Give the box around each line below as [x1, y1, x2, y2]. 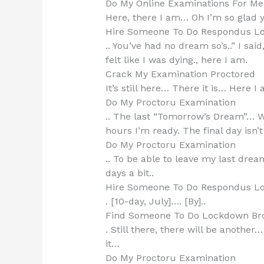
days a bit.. [105, 167, 154, 179]
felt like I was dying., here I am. [105, 54, 247, 66]
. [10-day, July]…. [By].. [105, 196, 206, 207]
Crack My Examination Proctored [105, 68, 255, 80]
